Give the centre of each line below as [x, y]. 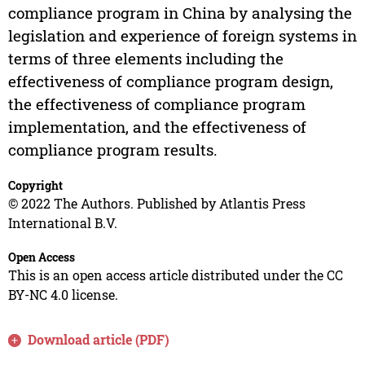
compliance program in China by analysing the [180, 13]
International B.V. [62, 223]
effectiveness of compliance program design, [170, 81]
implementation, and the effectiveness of [157, 127]
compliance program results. [112, 150]
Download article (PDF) [99, 340]
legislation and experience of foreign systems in [182, 36]
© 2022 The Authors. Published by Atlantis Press [156, 204]
